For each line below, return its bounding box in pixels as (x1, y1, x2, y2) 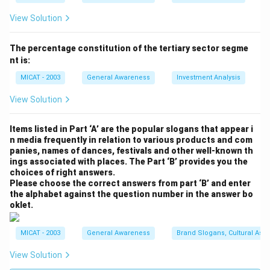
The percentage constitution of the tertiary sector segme (10, 43, 248, 54)
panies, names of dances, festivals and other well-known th (10, 146, 253, 156)
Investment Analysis (177, 74, 240, 82)
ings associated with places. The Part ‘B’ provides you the (10, 157, 248, 167)
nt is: (10, 55, 30, 66)
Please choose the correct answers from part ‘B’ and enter (10, 178, 251, 189)
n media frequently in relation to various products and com (10, 135, 253, 145)
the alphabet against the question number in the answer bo (10, 189, 253, 199)
